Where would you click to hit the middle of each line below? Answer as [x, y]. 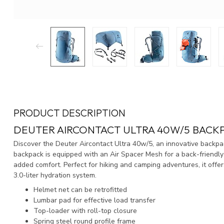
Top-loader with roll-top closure [85, 211]
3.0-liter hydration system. [55, 175]
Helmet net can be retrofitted [80, 190]
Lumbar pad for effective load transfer [94, 200]
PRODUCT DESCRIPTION [69, 112]
